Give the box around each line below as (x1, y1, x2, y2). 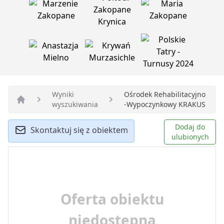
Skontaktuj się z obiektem (30, 124, 128, 136)
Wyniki (52, 89, 74, 99)
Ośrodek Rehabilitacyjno (124, 89, 205, 99)
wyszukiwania (52, 99, 98, 109)
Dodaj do (175, 122, 205, 132)
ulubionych (171, 132, 209, 142)
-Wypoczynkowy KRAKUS (124, 99, 205, 109)
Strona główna (15, 104, 71, 116)
